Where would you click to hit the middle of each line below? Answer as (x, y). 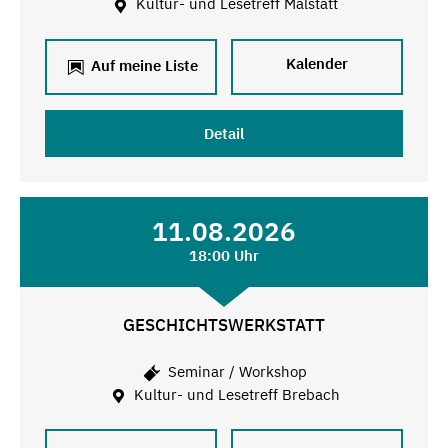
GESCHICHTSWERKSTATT (223, 325)
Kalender (317, 63)
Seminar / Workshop (235, 371)
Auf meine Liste (142, 65)
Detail (223, 133)
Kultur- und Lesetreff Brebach (235, 394)
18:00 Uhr (223, 255)
